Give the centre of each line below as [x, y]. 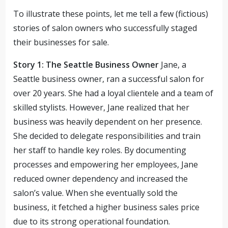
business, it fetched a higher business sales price [107, 207]
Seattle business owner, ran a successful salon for [109, 79]
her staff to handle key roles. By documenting [100, 150]
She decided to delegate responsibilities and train [107, 136]
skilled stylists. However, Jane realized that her [102, 107]
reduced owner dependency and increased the [101, 179]
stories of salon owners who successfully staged [105, 28]
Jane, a [173, 65]
